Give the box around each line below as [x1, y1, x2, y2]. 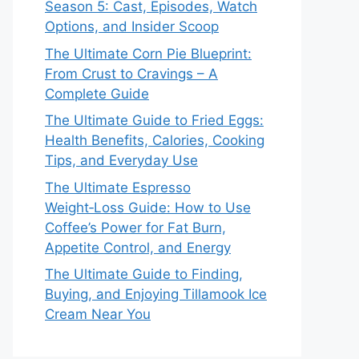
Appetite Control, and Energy [45, 239, 231, 256]
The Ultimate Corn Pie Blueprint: [45, 45, 252, 62]
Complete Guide [45, 85, 149, 102]
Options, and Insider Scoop [45, 18, 219, 34]
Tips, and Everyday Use [45, 152, 198, 168]
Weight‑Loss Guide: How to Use [45, 199, 251, 216]
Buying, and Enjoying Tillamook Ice [45, 286, 267, 302]
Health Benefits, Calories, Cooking [45, 132, 264, 148]
